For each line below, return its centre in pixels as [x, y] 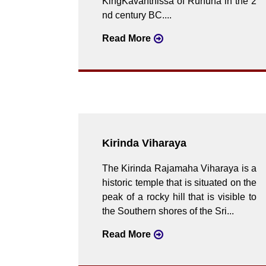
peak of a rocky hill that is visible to [179, 197]
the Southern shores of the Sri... [168, 211]
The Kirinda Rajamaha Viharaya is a [179, 169]
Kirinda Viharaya [144, 143]
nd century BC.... [137, 15]
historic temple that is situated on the [179, 183]
